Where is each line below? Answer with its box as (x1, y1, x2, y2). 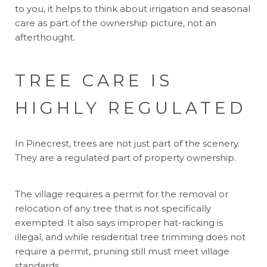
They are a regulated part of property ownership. (15, 151, 236, 163)
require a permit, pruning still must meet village (15, 245, 229, 257)
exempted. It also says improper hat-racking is (15, 216, 223, 228)
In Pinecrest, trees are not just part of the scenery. (15, 137, 240, 149)
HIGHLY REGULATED (15, 97, 246, 118)
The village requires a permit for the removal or (15, 188, 228, 200)
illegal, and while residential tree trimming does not (15, 231, 246, 243)
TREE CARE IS (15, 70, 173, 91)
